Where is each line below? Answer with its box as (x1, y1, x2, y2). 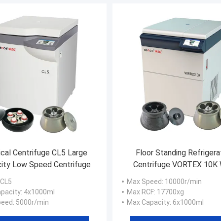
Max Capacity (127, 198, 170, 206)
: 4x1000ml (21, 187, 55, 196)
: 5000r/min (13, 198, 49, 206)
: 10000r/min (162, 177, 202, 185)
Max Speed (127, 177, 162, 185)
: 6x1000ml (170, 198, 204, 206)
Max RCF (127, 187, 154, 196)
